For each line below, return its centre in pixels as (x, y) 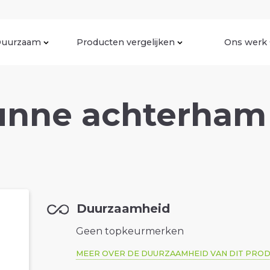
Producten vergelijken (126, 42)
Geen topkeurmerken (130, 231)
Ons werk (246, 42)
